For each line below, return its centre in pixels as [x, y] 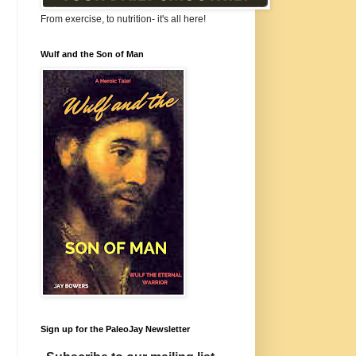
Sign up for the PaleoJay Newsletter [115, 329]
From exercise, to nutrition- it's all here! [123, 19]
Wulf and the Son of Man [92, 54]
